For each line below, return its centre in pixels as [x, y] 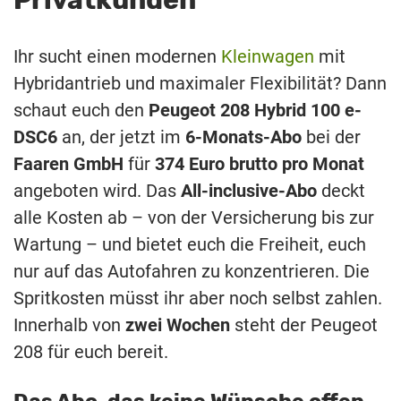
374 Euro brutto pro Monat [260, 163]
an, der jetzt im [121, 137]
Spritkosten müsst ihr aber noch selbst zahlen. [198, 298]
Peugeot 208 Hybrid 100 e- [255, 110]
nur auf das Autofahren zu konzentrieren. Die [192, 271]
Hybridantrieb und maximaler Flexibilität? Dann [200, 83]
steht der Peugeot [304, 324]
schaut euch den [81, 110]
